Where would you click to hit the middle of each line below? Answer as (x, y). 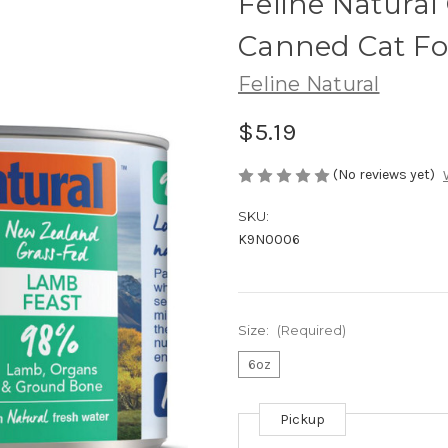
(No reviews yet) (384, 174)
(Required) (311, 330)
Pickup (302, 420)
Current (263, 422)
